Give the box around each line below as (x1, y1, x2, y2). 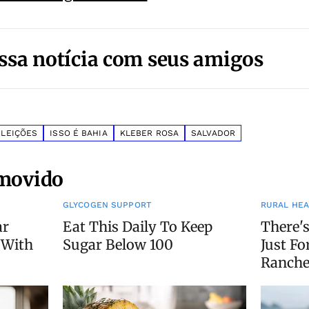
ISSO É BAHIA (50, 128, 108, 138)
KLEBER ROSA (119, 128, 179, 138)
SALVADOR (191, 128, 236, 138)
